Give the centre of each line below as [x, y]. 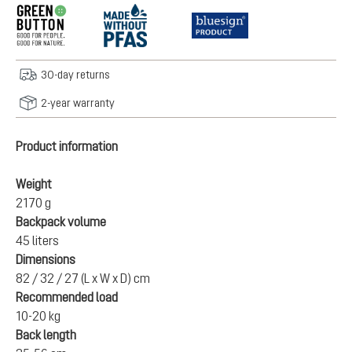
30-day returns [75, 75]
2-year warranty [78, 103]
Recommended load [67, 297]
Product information [67, 146]
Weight [34, 184]
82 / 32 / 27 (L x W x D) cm [83, 278]
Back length [46, 335]
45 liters [37, 240]
